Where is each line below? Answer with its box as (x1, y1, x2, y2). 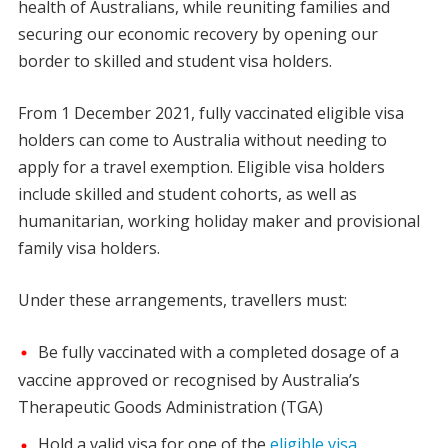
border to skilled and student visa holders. (17, 50, 332, 73)
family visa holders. (17, 237, 160, 260)
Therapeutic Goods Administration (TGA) (17, 396, 323, 419)
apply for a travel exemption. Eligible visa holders (17, 156, 385, 179)
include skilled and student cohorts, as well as (17, 183, 357, 206)
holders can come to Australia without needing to (17, 129, 387, 152)
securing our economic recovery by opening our (17, 23, 378, 46)
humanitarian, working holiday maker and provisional (17, 210, 420, 233)
